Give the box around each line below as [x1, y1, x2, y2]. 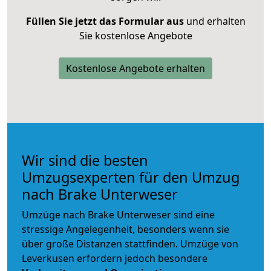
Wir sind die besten [22, 150, 148, 170]
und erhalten [183, 14, 246, 28]
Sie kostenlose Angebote [79, 28, 192, 42]
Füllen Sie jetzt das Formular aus [25, 14, 184, 28]
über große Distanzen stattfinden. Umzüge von [22, 237, 238, 250]
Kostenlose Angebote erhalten [66, 61, 205, 75]
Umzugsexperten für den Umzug [22, 167, 240, 187]
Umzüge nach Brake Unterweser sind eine [22, 207, 215, 221]
